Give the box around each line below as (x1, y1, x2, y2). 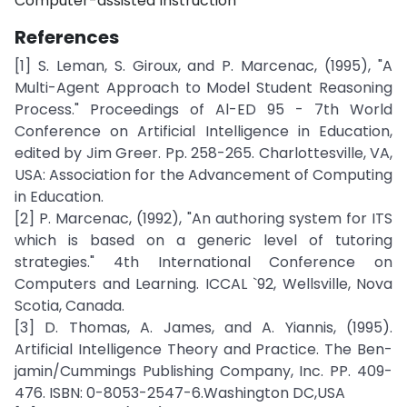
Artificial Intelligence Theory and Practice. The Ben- (15, 339, 392, 360)
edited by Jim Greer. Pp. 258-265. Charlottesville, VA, (15, 143, 392, 164)
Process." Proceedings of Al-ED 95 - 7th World (15, 99, 392, 120)
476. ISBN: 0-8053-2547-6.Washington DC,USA (15, 382, 345, 403)
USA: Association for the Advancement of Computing (15, 164, 392, 185)
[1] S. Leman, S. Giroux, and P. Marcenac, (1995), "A (15, 55, 392, 76)
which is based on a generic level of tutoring (15, 230, 392, 251)
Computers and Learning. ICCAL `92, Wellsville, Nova (15, 273, 392, 294)
